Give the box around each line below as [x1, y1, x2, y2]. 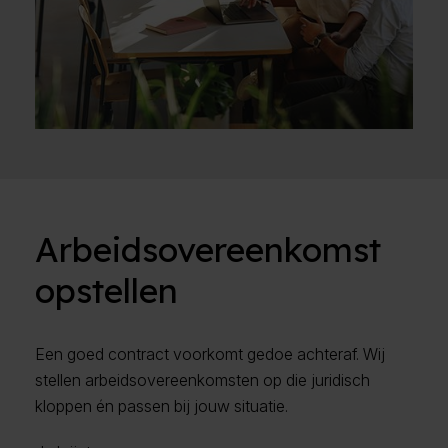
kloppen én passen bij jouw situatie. [35, 396, 288, 417]
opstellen [35, 269, 178, 312]
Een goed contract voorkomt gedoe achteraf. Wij [35, 344, 385, 365]
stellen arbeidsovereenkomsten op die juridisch [35, 370, 370, 391]
